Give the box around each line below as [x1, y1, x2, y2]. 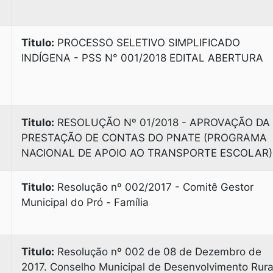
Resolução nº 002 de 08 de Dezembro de [54, 246, 261, 258]
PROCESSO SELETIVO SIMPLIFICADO [54, 37, 240, 49]
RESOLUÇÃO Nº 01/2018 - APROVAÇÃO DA [54, 116, 270, 129]
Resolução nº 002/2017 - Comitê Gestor [54, 181, 253, 193]
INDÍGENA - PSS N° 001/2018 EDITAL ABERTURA [21, 52, 263, 64]
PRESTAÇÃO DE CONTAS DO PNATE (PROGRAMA [21, 132, 267, 144]
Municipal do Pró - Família [21, 196, 149, 208]
